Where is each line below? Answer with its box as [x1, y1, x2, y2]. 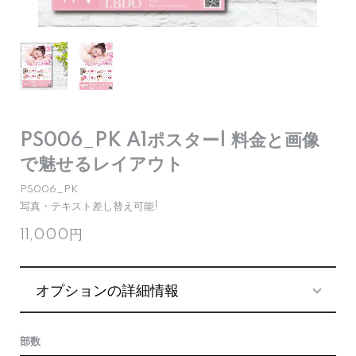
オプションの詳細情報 [36, 279, 179, 300]
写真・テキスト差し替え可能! [20, 201, 158, 212]
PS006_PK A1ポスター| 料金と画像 [20, 131, 319, 151]
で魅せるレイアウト [20, 155, 184, 175]
